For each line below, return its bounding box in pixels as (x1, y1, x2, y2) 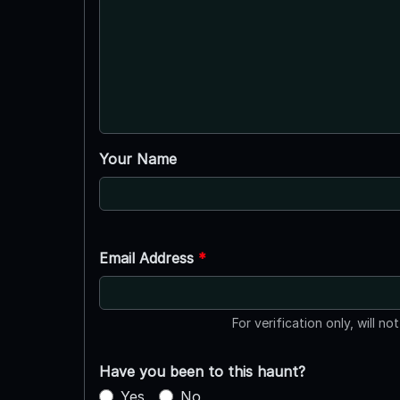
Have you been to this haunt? (98, 362, 305, 380)
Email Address (98, 248, 198, 267)
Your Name (98, 149, 177, 168)
